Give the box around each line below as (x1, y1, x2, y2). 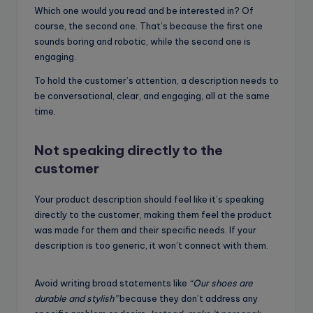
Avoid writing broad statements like (34, 277, 187, 289)
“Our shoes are (187, 277, 253, 289)
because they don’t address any (119, 293, 258, 305)
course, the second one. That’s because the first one (34, 20, 263, 32)
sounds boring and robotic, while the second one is (34, 36, 251, 48)
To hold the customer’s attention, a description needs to (34, 75, 279, 87)
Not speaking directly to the (34, 142, 223, 159)
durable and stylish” (34, 293, 119, 305)
